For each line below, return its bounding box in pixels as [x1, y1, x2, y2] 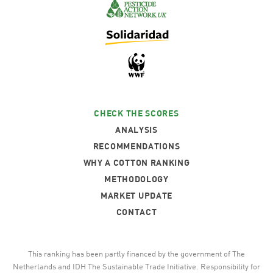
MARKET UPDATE [100, 190, 173, 200]
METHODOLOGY [104, 174, 169, 184]
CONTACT [116, 207, 157, 217]
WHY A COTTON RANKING [83, 157, 190, 168]
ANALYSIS [115, 124, 158, 135]
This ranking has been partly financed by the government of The [28, 249, 245, 258]
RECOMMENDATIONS [93, 141, 180, 151]
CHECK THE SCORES [94, 108, 179, 118]
